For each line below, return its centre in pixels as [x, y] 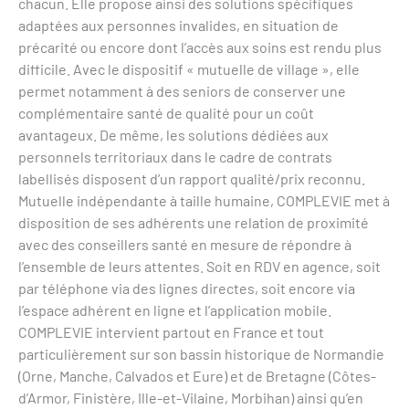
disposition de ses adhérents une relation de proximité [194, 223]
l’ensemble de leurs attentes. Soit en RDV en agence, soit [199, 267]
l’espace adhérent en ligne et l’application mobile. [176, 310]
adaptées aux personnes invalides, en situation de [178, 26]
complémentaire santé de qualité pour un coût [166, 113]
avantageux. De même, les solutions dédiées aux [173, 135]
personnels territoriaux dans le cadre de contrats [175, 157]
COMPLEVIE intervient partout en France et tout [171, 332]
